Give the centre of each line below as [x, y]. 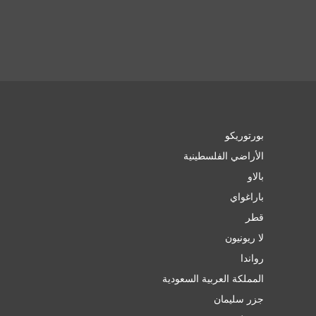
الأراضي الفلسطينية [223, 156]
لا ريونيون [244, 237]
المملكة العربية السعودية [213, 278]
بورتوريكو [244, 135]
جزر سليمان [238, 299]
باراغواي [247, 196]
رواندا [252, 258]
